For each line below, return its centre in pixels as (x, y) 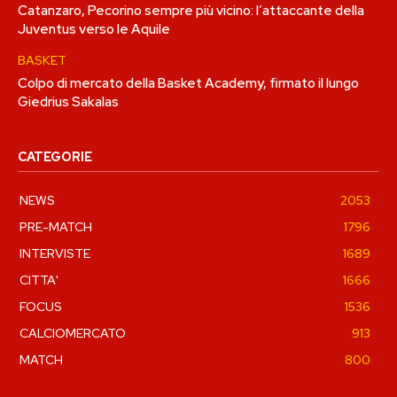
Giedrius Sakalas (68, 101)
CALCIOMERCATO (73, 333)
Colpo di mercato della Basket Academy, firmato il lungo (188, 83)
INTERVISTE (55, 253)
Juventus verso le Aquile (94, 29)
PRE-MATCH (56, 226)
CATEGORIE (55, 156)
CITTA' (39, 280)
